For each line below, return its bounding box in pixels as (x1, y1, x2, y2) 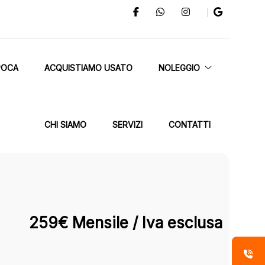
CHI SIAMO (44, 119, 86, 130)
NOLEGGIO (159, 63, 200, 73)
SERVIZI (112, 119, 143, 130)
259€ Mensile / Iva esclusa (29, 214, 222, 232)
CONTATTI (169, 119, 211, 130)
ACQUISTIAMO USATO (44, 63, 132, 73)
